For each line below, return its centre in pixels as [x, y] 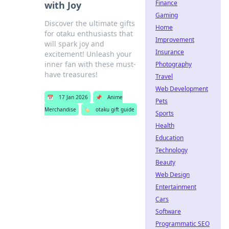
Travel [164, 76]
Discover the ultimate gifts [90, 23]
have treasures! [71, 74]
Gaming [167, 15]
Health [165, 125]
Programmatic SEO [182, 224]
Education [169, 138]
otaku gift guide [115, 109]
